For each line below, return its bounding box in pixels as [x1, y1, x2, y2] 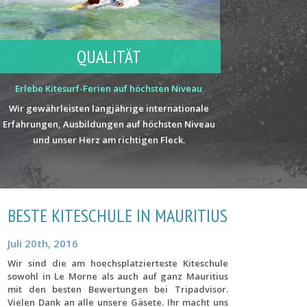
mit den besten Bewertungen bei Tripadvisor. [8, 282, 228, 295]
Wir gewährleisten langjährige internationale [8, 101, 209, 114]
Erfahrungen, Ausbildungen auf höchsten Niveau [2, 117, 215, 130]
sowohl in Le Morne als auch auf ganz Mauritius [8, 269, 228, 282]
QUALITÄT [76, 45, 141, 68]
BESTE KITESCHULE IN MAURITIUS [8, 204, 228, 227]
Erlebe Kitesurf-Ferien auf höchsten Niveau [15, 82, 203, 95]
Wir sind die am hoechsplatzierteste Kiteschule [8, 256, 228, 269]
